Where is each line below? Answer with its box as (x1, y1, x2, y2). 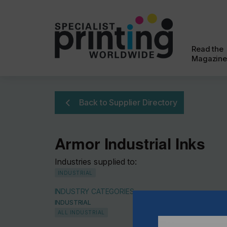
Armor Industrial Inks (54, 132, 206, 154)
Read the (192, 45, 223, 54)
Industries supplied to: (54, 157, 137, 167)
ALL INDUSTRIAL (57, 209, 105, 215)
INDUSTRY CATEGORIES (54, 187, 134, 196)
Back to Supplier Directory (79, 97, 177, 107)
